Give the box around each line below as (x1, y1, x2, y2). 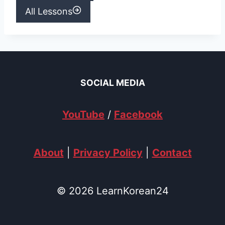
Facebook (114, 108, 163, 121)
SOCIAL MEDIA (80, 77, 145, 88)
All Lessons (25, 6, 72, 17)
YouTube (62, 108, 104, 121)
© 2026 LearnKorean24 (56, 185, 169, 197)
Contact (152, 147, 192, 159)
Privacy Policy (73, 147, 143, 159)
